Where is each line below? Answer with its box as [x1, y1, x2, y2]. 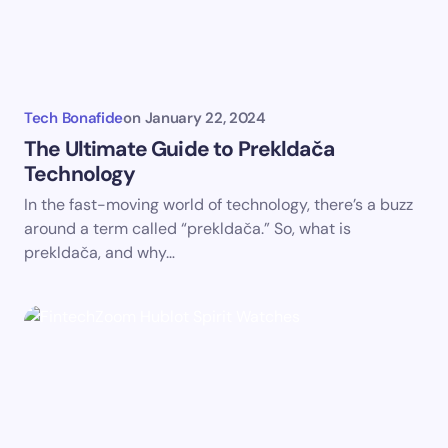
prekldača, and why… [24, 242, 175, 264]
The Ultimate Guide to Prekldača [24, 135, 334, 164]
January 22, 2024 [144, 108, 266, 129]
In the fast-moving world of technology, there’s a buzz [24, 194, 413, 216]
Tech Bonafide [24, 108, 124, 129]
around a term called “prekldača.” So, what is [24, 218, 351, 240]
